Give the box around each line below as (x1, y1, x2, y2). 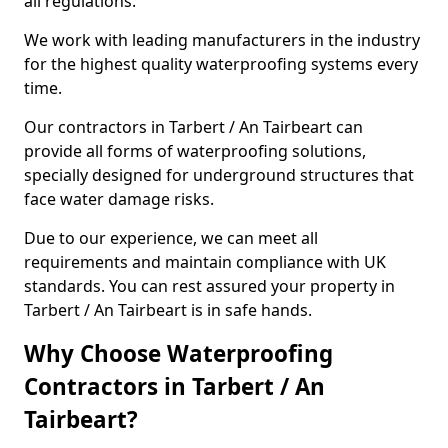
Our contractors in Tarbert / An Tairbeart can (24, 116, 363, 138)
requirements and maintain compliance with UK (24, 251, 386, 273)
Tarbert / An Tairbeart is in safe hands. (24, 299, 312, 321)
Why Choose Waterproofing (24, 338, 333, 369)
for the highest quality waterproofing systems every (24, 53, 418, 75)
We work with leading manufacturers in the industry (24, 29, 420, 51)
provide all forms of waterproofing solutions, (24, 140, 366, 162)
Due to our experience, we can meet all (24, 227, 318, 249)
